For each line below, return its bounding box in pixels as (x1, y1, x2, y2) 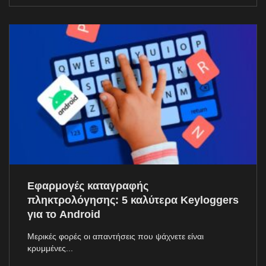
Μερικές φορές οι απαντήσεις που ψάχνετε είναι (27, 231, 204, 241)
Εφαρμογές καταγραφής (27, 179, 148, 192)
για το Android (27, 208, 100, 220)
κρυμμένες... (27, 243, 73, 253)
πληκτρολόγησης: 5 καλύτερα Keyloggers (27, 194, 239, 206)
